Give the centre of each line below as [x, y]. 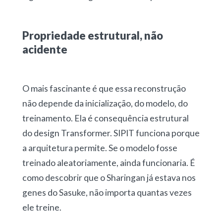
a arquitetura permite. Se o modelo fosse [100, 148]
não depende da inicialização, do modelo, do [105, 104]
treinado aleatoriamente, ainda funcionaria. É [109, 163]
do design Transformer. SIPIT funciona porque [111, 133]
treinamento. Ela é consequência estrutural [105, 118]
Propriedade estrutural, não [92, 36]
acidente [45, 50]
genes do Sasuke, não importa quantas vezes [107, 193]
